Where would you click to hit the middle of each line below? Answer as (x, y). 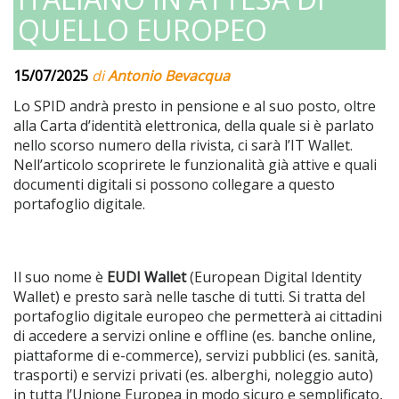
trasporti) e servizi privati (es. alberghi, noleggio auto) (193, 375)
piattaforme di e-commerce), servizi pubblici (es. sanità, (196, 355)
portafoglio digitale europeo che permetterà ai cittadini (198, 316)
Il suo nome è (60, 277)
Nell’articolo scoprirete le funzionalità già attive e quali (195, 164)
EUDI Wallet (147, 277)
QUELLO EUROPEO (142, 29)
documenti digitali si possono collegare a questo (174, 184)
